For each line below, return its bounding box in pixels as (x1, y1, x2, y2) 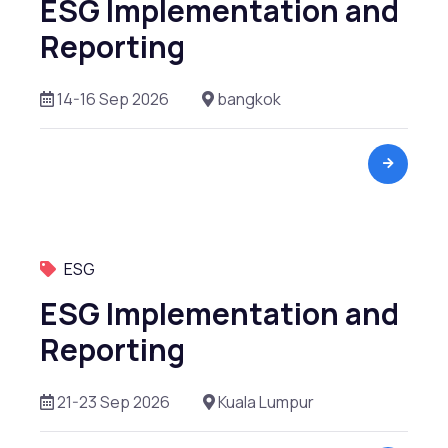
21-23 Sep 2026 (54, 390, 170, 413)
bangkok (214, 87, 281, 110)
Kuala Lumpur (215, 390, 314, 413)
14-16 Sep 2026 (54, 87, 169, 110)
